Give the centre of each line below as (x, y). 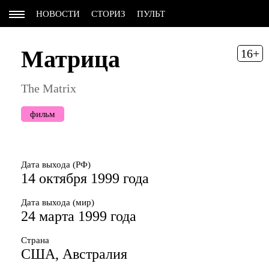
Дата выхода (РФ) (56, 165)
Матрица (71, 59)
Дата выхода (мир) (58, 202)
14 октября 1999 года (85, 178)
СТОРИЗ (108, 14)
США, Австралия (74, 254)
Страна (35, 240)
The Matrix (49, 88)
